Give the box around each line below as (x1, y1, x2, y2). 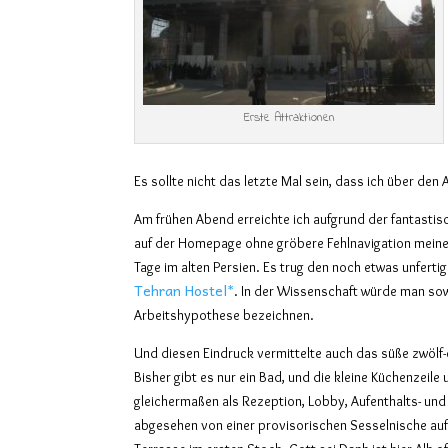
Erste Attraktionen (243, 108, 335, 127)
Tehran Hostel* (134, 278, 235, 301)
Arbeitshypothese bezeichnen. (134, 305, 315, 324)
